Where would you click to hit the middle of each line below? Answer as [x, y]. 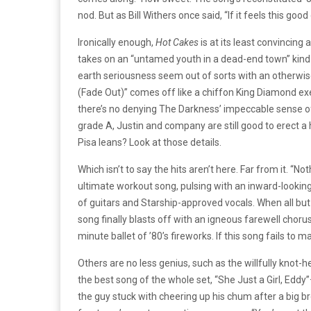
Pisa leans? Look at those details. [150, 142]
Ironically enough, [117, 42]
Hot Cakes [177, 42]
